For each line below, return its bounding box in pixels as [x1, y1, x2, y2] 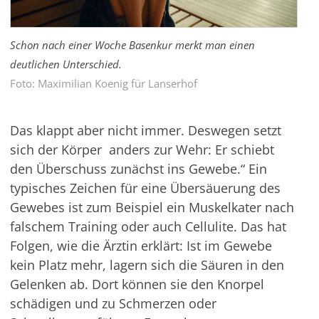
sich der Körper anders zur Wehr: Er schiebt [9, 141, 274, 158]
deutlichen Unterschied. [9, 57, 122, 71]
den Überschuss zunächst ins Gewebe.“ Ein [9, 160, 267, 177]
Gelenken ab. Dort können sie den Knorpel [9, 276, 264, 293]
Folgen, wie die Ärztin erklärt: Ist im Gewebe [9, 237, 272, 254]
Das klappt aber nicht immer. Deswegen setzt [9, 122, 281, 139]
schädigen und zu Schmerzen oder [9, 295, 216, 312]
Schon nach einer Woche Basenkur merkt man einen [9, 38, 255, 52]
